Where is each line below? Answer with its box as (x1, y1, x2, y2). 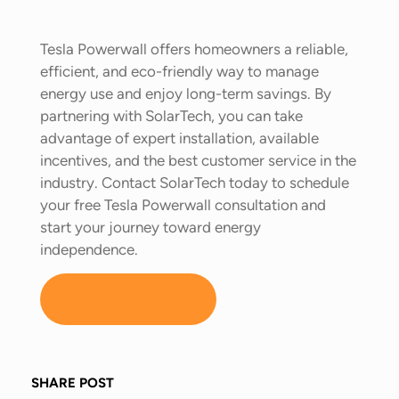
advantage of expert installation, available (40, 128, 319, 147)
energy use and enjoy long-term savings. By (40, 84, 331, 102)
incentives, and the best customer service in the (40, 151, 356, 169)
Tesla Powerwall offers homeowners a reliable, (40, 39, 348, 58)
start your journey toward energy (40, 217, 261, 236)
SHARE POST (31, 375, 114, 392)
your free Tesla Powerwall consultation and (40, 195, 326, 214)
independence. (40, 240, 138, 258)
